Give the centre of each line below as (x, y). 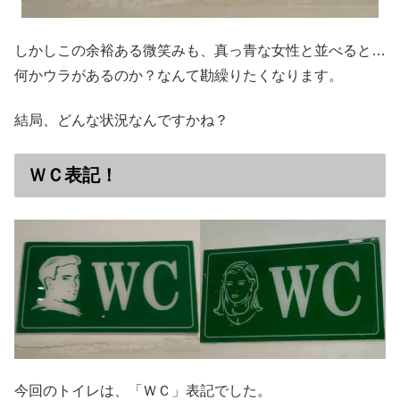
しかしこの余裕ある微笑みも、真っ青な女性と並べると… (200, 50)
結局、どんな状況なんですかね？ (121, 121)
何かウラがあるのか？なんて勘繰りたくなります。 (179, 75)
